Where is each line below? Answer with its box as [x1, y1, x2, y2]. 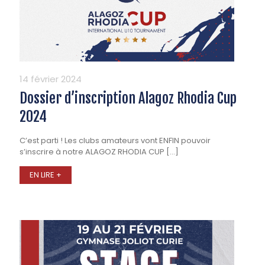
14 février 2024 [20, 73, 82, 86]
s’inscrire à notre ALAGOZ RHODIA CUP [20, 146, 164, 158]
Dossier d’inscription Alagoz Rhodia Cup [20, 89, 237, 108]
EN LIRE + [30, 169, 62, 181]
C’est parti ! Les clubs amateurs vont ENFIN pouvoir [20, 135, 211, 147]
